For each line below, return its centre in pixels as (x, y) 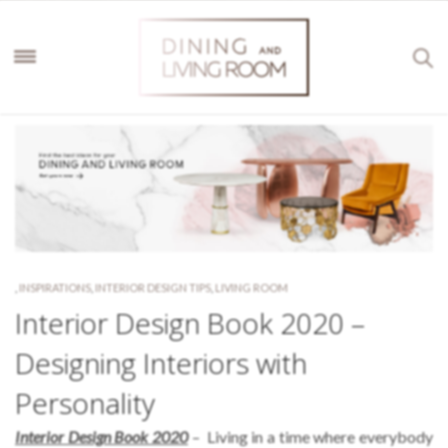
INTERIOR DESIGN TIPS (153, 287)
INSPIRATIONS (55, 287)
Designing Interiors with (161, 362)
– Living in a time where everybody (312, 436)
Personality (85, 402)
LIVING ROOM (251, 287)
